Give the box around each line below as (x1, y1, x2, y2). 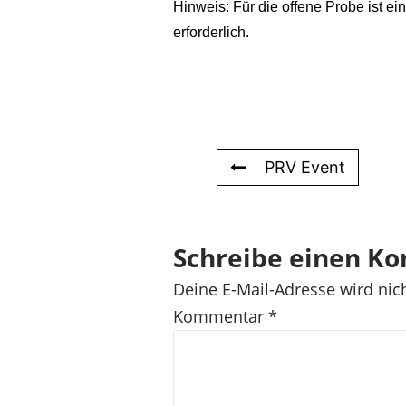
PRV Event (265, 158, 345, 177)
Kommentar (173, 305, 268, 327)
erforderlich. (173, 24, 249, 40)
